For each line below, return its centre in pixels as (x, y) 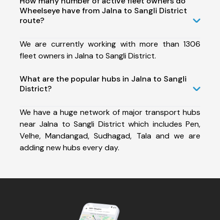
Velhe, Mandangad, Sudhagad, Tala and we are (110, 136)
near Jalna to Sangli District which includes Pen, (110, 124)
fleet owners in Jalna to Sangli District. (88, 55)
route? (32, 20)
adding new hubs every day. (69, 147)
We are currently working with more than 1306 (110, 44)
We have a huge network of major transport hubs (110, 112)
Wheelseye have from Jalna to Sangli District (103, 10)
